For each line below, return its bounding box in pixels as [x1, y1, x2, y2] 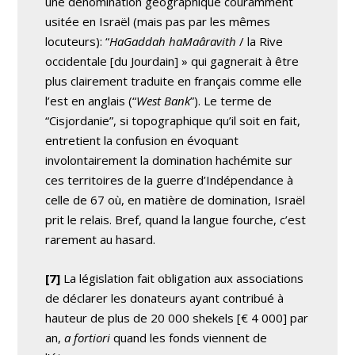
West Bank [136, 92, 191, 109]
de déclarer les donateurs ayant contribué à [45, 289, 284, 306]
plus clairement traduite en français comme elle [45, 72, 303, 89]
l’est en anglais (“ [45, 92, 137, 109]
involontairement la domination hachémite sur [45, 151, 293, 168]
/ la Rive [236, 32, 284, 49]
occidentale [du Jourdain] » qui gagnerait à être [45, 52, 300, 69]
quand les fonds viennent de [110, 329, 268, 345]
